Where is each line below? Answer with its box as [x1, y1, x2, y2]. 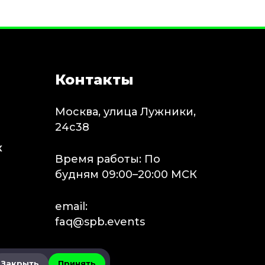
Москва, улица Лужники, [54, 105, 196, 118]
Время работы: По [54, 153, 160, 166]
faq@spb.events [54, 215, 145, 228]
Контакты [54, 71, 134, 88]
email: [54, 200, 88, 213]
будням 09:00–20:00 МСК [54, 168, 197, 181]
